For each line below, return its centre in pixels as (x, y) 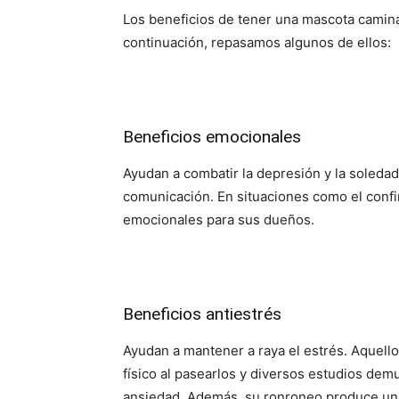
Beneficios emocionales (212, 137)
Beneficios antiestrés (202, 314)
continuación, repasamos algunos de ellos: (257, 42)
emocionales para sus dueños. (219, 220)
